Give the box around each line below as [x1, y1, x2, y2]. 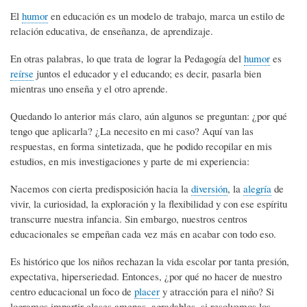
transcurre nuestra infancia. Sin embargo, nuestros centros [10, 211, 247, 225]
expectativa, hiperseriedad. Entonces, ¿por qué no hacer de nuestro [10, 269, 282, 283]
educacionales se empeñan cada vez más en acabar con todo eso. [10, 226, 276, 241]
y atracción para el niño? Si [160, 284, 274, 298]
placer [134, 284, 160, 298]
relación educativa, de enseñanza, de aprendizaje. [10, 23, 213, 38]
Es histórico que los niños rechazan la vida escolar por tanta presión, [10, 254, 289, 268]
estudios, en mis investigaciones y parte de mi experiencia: [10, 153, 249, 168]
